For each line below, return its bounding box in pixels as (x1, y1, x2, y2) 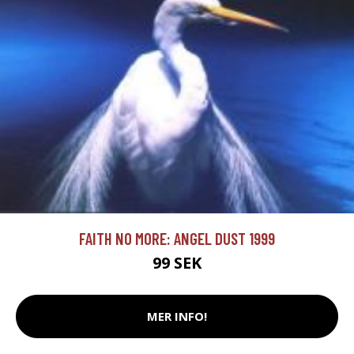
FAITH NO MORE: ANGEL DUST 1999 (79, 228, 275, 248)
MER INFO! (147, 308, 207, 325)
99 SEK (153, 251, 201, 273)
